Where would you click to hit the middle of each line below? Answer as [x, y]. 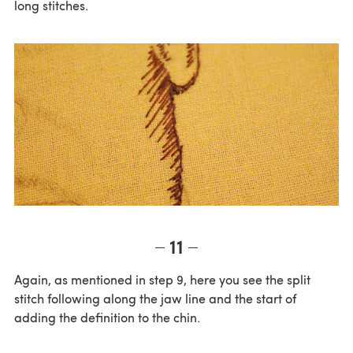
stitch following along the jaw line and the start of [155, 299]
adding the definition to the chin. [107, 318]
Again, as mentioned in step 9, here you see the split [162, 280]
